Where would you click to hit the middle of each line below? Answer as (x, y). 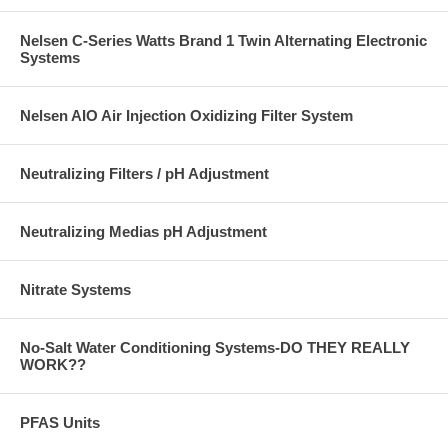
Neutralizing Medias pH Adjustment (143, 231)
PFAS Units (60, 422)
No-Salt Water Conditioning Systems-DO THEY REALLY (215, 347)
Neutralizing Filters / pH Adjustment (144, 173)
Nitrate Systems (75, 289)
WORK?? (53, 364)
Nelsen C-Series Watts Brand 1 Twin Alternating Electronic (223, 40)
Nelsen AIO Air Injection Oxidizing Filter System (186, 115)
